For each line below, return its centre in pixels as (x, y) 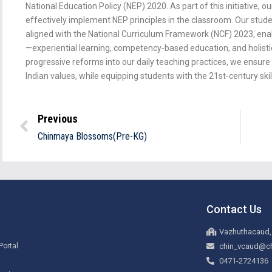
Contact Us (234, 209)
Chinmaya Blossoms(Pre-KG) (92, 136)
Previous (57, 119)
